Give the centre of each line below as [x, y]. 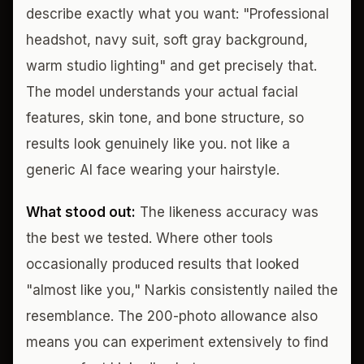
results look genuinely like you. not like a [158, 143]
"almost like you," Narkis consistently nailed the [182, 290]
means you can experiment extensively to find [177, 342]
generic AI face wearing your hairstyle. [153, 169]
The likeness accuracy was [227, 212]
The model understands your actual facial [162, 91]
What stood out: [81, 212]
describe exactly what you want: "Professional [178, 13]
